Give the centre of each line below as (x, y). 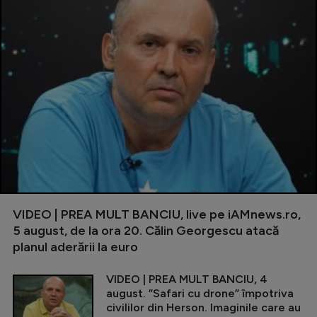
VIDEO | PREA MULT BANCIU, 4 (187, 279)
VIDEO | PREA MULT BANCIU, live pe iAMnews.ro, (157, 214)
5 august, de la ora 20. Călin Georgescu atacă (146, 231)
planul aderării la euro (75, 247)
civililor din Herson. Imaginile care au (203, 307)
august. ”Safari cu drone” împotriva (200, 293)
